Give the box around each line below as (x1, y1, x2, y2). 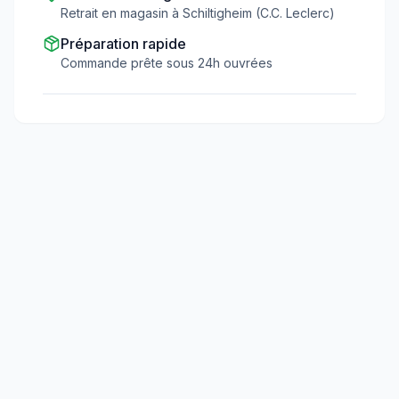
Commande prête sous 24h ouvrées (61, 55, 273, 70)
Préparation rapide (61, 35, 186, 53)
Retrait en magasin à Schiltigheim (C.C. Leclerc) (61, 5, 335, 20)
